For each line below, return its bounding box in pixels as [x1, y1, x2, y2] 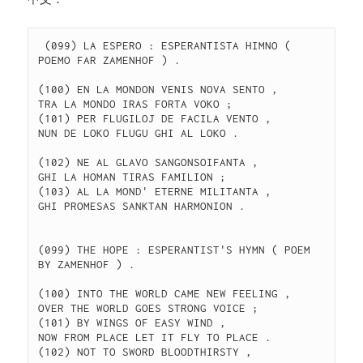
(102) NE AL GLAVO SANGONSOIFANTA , [38, 156, 266, 169]
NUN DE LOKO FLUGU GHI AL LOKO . [38, 126, 246, 140]
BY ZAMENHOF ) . [38, 258, 143, 271]
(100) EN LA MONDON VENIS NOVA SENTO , [38, 83, 285, 96]
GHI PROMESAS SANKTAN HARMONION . [38, 199, 253, 213]
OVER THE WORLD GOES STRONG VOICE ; [38, 301, 266, 315]
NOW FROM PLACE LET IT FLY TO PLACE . [38, 331, 279, 344]
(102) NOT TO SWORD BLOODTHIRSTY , [38, 345, 259, 359]
